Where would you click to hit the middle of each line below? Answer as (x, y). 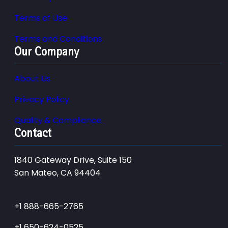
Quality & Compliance (58, 120)
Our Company (47, 51)
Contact (33, 133)
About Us (32, 78)
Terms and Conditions (58, 39)
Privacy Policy (42, 99)
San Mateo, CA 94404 (58, 173)
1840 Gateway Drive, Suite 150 (73, 160)
